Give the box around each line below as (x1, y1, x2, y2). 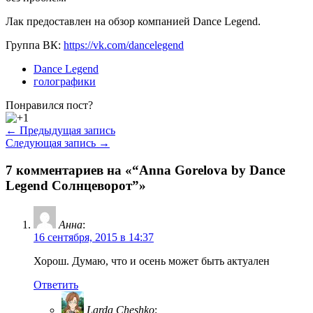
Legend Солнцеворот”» (6, 177, 146, 193)
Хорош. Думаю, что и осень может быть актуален (34, 255, 270, 268)
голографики (34, 75, 96, 87)
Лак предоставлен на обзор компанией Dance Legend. (6, 15, 261, 27)
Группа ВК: (6, 38, 64, 51)
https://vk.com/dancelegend (64, 38, 184, 51)
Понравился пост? (6, 99, 93, 111)
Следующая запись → (6, 136, 110, 149)
